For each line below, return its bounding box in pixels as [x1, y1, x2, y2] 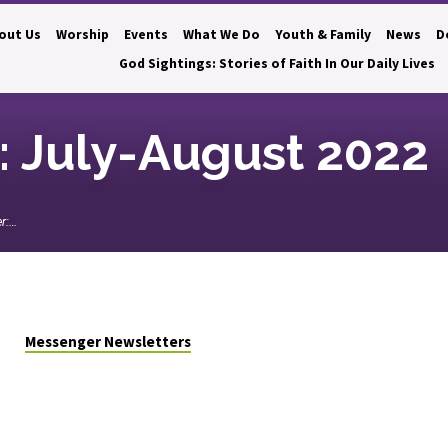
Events [123, 26, 168, 43]
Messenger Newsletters [24, 332, 191, 352]
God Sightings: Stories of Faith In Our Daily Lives [119, 55, 436, 72]
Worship [55, 26, 109, 43]
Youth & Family [274, 26, 371, 43]
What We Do [182, 26, 260, 43]
